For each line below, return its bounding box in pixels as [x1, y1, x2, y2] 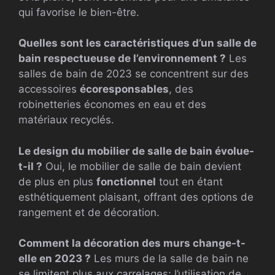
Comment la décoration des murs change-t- [18, 237, 246, 250]
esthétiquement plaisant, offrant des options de [18, 190, 254, 203]
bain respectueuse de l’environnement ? [18, 52, 226, 65]
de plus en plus [18, 175, 96, 188]
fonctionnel [96, 175, 156, 188]
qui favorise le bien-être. [18, 6, 139, 18]
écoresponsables [80, 83, 169, 96]
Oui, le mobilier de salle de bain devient [42, 160, 241, 172]
